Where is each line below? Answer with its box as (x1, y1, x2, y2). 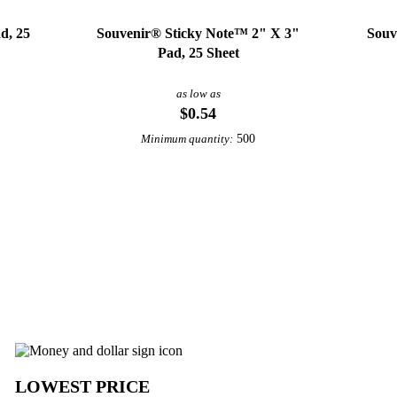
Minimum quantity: (141, 132, 234, 145)
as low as (175, 87, 221, 100)
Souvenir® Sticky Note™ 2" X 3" (97, 25, 300, 41)
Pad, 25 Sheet (157, 44, 239, 60)
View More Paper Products (116, 227, 281, 243)
